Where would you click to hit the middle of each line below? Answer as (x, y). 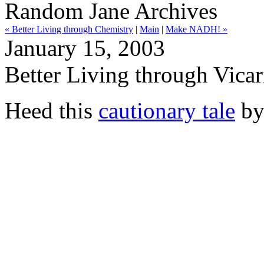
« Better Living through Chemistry (69, 29)
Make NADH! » (197, 29)
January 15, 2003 (85, 48)
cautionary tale (167, 110)
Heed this (52, 110)
